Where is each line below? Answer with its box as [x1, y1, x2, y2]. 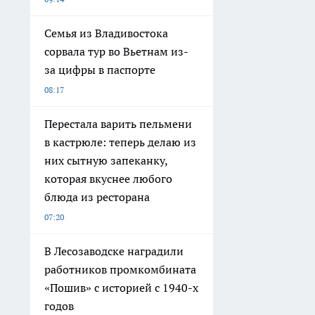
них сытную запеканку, [44, 153, 168, 168]
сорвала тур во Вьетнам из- [44, 44, 188, 59]
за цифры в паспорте [44, 63, 155, 77]
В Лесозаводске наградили [44, 244, 184, 259]
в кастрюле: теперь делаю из [44, 135, 196, 150]
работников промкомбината [44, 262, 196, 277]
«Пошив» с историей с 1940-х [44, 281, 198, 295]
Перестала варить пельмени [44, 117, 192, 131]
